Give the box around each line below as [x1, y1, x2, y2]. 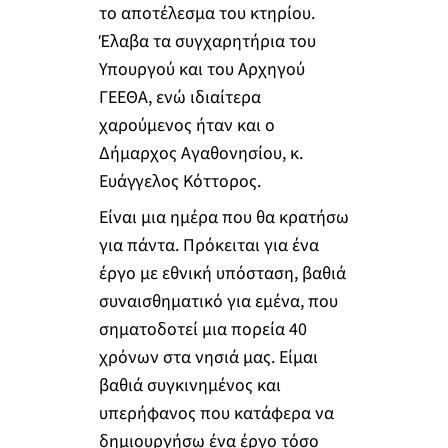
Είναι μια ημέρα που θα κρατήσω [98, 204, 349, 230]
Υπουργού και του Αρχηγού [98, 57, 305, 83]
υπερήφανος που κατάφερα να [98, 400, 334, 426]
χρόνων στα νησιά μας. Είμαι [98, 344, 318, 370]
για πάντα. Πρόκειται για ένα [98, 232, 319, 258]
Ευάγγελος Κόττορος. [98, 169, 261, 195]
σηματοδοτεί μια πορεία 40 [98, 316, 307, 342]
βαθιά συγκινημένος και [98, 372, 281, 398]
